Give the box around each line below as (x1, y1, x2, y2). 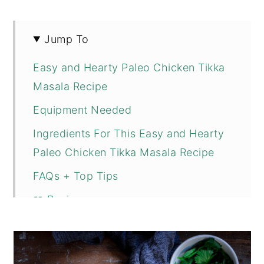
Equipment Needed (33, 103, 132, 116)
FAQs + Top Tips (33, 169, 118, 182)
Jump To (44, 32, 89, 45)
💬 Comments (33, 216, 103, 229)
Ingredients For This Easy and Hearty (33, 127, 225, 140)
